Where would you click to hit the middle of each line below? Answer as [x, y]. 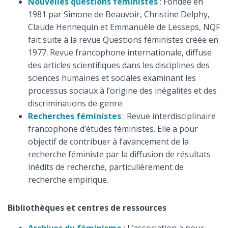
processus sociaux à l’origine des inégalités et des [122, 91]
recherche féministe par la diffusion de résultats [119, 154]
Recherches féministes [75, 116]
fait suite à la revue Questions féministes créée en [123, 40]
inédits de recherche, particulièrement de [106, 167]
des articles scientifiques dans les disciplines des [119, 65]
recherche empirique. [68, 180]
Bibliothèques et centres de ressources [87, 208]
